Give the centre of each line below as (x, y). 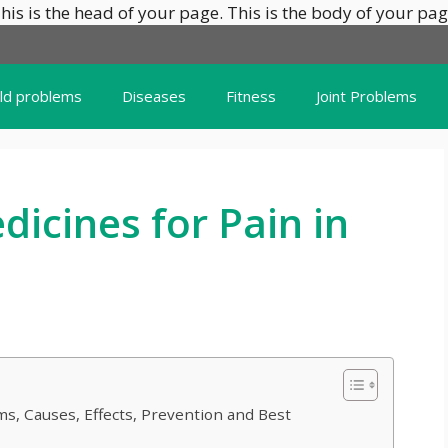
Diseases (154, 96)
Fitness (251, 96)
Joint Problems (366, 96)
